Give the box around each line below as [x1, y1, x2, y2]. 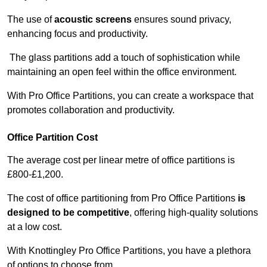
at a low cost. [7, 222, 62, 232]
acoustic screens [54, 14, 132, 25]
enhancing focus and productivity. [7, 29, 148, 39]
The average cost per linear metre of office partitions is [7, 155, 235, 166]
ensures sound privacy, [132, 14, 231, 25]
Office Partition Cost [7, 132, 98, 143]
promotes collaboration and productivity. [7, 105, 175, 116]
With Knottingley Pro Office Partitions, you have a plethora [7, 246, 251, 256]
